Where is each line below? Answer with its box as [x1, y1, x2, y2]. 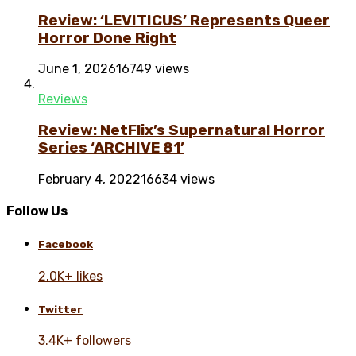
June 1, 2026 [38, 61, 116, 77]
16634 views [141, 171, 215, 187]
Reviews [38, 91, 87, 107]
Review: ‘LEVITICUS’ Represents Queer [38, 11, 330, 29]
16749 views [116, 61, 189, 77]
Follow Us [6, 203, 68, 219]
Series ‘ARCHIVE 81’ [38, 139, 184, 157]
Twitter [38, 303, 83, 315]
